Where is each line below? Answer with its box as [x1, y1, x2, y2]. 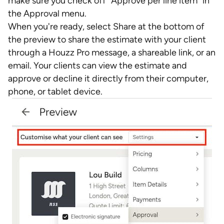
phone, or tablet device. [8, 86, 102, 97]
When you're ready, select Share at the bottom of [8, 21, 204, 32]
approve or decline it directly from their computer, [8, 73, 208, 84]
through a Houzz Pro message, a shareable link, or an [8, 47, 215, 58]
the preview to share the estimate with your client [8, 34, 206, 45]
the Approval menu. [8, 8, 86, 19]
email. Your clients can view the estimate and [8, 60, 187, 71]
